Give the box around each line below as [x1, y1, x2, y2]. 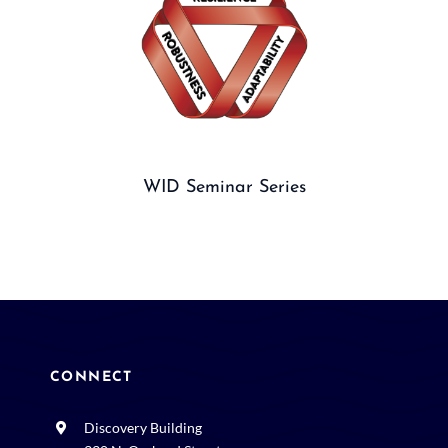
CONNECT [49, 370, 133, 386]
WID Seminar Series [143, 178, 306, 198]
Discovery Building [83, 419, 202, 437]
